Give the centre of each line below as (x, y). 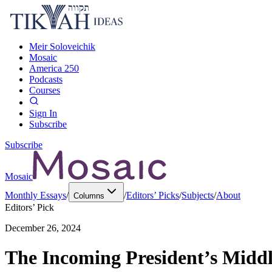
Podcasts (46, 79)
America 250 (54, 68)
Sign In (43, 113)
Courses (45, 90)
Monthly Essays (36, 195)
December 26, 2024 (43, 228)
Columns (89, 196)
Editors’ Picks (153, 195)
